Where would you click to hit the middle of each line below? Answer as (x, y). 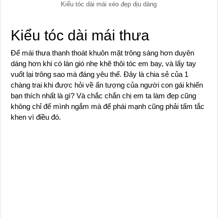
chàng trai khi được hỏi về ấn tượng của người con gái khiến (107, 85)
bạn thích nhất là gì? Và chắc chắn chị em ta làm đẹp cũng (104, 95)
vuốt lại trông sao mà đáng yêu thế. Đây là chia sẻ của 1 (100, 74)
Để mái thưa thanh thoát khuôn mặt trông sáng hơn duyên (103, 53)
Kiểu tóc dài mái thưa (80, 35)
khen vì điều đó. (36, 117)
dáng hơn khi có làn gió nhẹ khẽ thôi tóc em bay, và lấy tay (104, 63)
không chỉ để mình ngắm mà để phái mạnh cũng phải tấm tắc (108, 106)
